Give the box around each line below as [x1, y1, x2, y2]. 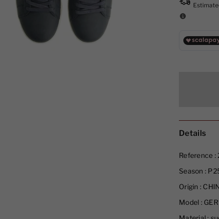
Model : [179, 198, 202, 206]
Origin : [179, 182, 202, 191]
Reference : [179, 151, 216, 159]
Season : [179, 167, 207, 175]
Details [179, 129, 206, 138]
